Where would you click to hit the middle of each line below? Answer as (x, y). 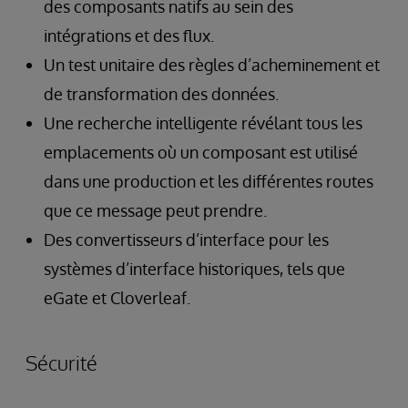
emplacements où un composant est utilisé (201, 153)
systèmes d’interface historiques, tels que (194, 269)
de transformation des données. (161, 94)
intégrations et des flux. (129, 36)
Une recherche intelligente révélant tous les (203, 123)
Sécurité (61, 363)
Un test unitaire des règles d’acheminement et (212, 65)
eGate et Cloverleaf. (117, 298)
